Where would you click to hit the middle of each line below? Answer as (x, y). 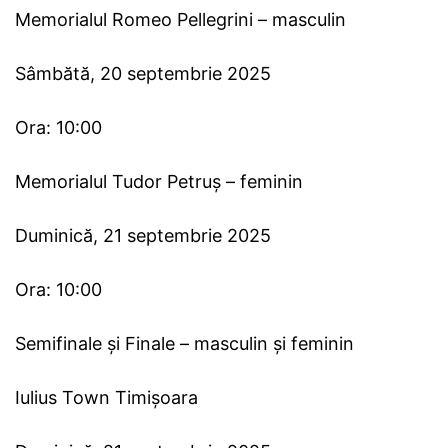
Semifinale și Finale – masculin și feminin (184, 344)
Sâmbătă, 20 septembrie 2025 (143, 74)
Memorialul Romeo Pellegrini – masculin (180, 20)
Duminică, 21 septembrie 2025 (143, 236)
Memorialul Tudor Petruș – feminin (159, 182)
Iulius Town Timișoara (106, 398)
